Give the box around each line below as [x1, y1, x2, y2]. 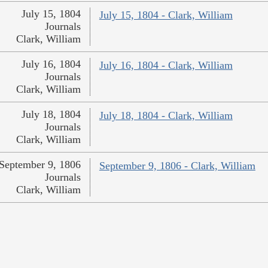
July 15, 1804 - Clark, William [99, 9, 233, 22]
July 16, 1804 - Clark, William [99, 59, 233, 72]
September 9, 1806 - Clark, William [99, 160, 255, 172]
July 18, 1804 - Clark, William [99, 109, 233, 122]
